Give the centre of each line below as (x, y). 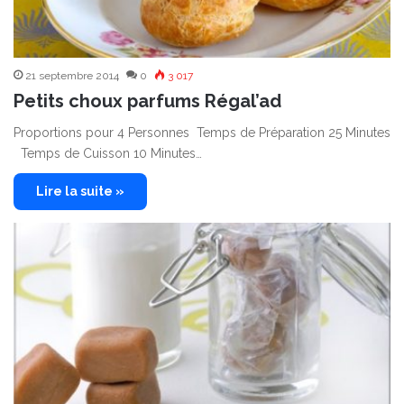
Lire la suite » (80, 192)
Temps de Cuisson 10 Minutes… (108, 154)
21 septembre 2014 (72, 76)
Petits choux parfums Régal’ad (147, 101)
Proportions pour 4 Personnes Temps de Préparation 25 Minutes (202, 133)
